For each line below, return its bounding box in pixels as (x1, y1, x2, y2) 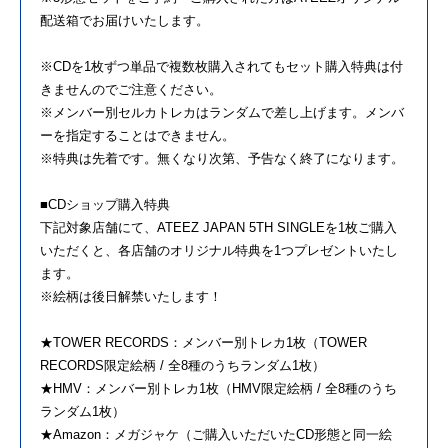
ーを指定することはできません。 (40, 128, 235, 144)
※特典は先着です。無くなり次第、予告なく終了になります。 (40, 151, 404, 167)
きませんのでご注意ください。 (40, 82, 222, 98)
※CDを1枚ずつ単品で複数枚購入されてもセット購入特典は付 (40, 59, 403, 75)
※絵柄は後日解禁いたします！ (40, 289, 222, 305)
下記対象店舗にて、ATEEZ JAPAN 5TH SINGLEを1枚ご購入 (40, 220, 397, 236)
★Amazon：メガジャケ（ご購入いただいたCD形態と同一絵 (40, 427, 392, 443)
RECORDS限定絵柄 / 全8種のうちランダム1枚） (40, 358, 325, 374)
